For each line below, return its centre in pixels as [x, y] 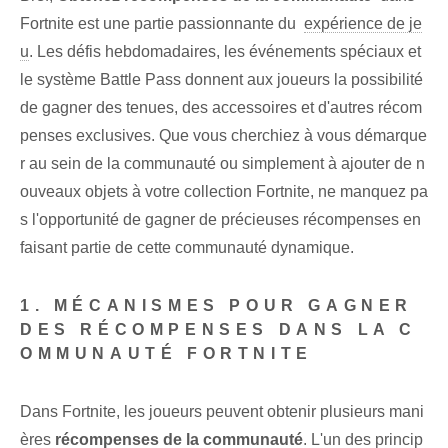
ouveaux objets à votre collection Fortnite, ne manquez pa [224, 192]
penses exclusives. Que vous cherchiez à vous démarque [223, 136]
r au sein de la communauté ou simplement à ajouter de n [222, 164]
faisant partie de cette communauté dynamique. [187, 248]
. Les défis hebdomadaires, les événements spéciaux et [225, 52]
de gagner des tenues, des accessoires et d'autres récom [221, 108]
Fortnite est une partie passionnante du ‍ [162, 24]
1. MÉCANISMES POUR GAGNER [217, 306]
